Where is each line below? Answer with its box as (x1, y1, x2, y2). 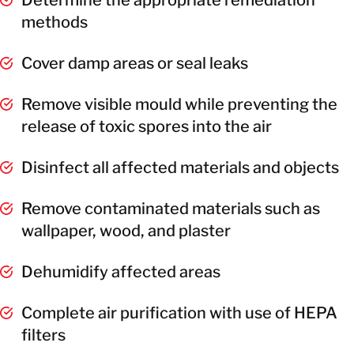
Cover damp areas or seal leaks (21, 53, 248, 73)
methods (21, 12, 88, 32)
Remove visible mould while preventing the (21, 94, 337, 114)
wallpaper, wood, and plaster (21, 220, 231, 240)
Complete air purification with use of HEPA (21, 303, 337, 322)
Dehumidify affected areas (21, 262, 220, 281)
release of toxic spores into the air (21, 116, 272, 136)
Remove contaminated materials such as (21, 198, 320, 218)
